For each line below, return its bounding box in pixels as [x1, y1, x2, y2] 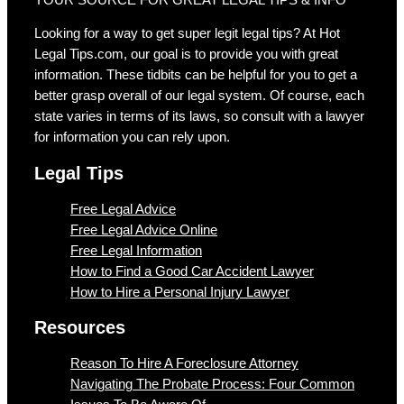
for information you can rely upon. [34, 130, 230, 145]
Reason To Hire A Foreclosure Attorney [70, 355, 298, 371]
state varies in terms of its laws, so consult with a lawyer [34, 109, 364, 124]
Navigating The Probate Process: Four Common [70, 376, 354, 391]
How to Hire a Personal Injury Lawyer [70, 284, 289, 299]
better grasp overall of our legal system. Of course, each [34, 88, 364, 104]
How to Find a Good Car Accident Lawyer [70, 263, 314, 279]
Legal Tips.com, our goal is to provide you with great [34, 47, 338, 62]
